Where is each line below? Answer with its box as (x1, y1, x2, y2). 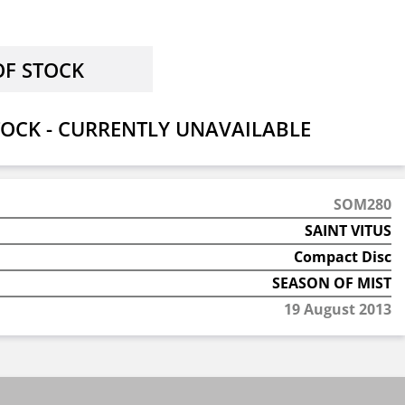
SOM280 (333, 194, 391, 214)
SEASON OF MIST (271, 273, 391, 293)
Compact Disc (293, 247, 391, 267)
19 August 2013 (283, 299, 391, 319)
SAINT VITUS (304, 221, 391, 240)
